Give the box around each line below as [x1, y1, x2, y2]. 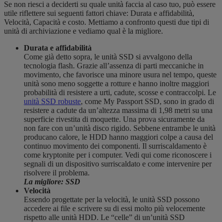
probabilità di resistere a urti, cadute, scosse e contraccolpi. [24, 88, 208, 97]
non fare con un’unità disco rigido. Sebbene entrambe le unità [24, 124, 216, 133]
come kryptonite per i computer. [24, 151, 125, 160]
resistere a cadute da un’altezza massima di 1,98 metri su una [24, 106, 213, 115]
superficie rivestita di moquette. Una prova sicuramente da [24, 115, 205, 124]
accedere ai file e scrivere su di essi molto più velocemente [24, 204, 205, 213]
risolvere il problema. [24, 168, 90, 177]
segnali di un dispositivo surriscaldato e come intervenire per [24, 160, 212, 168]
